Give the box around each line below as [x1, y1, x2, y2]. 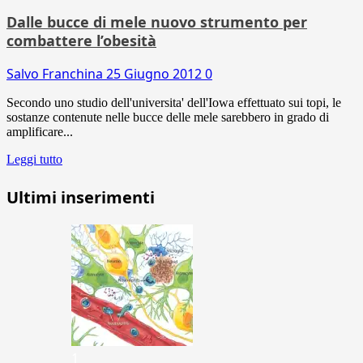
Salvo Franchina [6, 64, 106, 83]
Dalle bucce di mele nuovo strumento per [6, 11, 307, 32]
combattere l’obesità [6, 30, 156, 50]
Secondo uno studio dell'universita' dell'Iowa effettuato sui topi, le [6, 95, 341, 109]
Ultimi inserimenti [6, 186, 155, 208]
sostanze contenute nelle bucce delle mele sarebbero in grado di [6, 109, 329, 124]
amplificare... [6, 124, 73, 139]
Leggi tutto [6, 152, 62, 166]
